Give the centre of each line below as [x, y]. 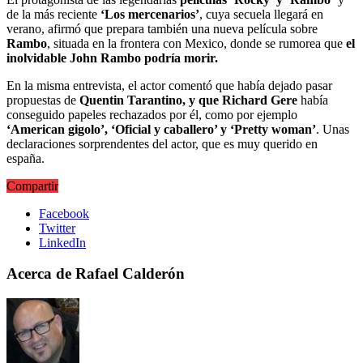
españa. [26, 158]
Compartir [32, 186]
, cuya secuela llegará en [261, 14]
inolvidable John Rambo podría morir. [112, 58]
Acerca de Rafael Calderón [96, 274]
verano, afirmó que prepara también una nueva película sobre [162, 28]
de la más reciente [53, 14]
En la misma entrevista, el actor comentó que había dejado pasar [169, 85]
